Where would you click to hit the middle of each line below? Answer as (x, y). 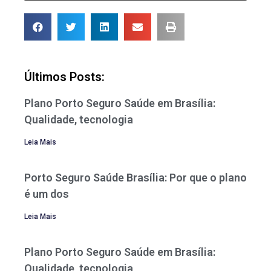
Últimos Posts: (64, 77)
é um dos (47, 194)
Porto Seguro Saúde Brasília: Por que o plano (135, 178)
